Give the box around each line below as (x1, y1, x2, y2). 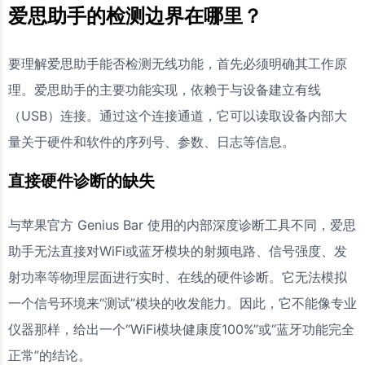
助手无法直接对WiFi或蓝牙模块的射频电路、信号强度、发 (8, 243, 347, 259)
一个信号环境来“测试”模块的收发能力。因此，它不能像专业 (8, 295, 357, 311)
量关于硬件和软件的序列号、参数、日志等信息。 (8, 134, 295, 150)
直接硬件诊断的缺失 (8, 171, 155, 191)
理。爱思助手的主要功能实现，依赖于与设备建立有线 (8, 81, 321, 98)
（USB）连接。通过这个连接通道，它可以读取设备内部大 (8, 108, 347, 124)
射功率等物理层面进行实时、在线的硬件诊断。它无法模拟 (8, 269, 347, 285)
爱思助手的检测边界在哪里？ (8, 4, 262, 28)
